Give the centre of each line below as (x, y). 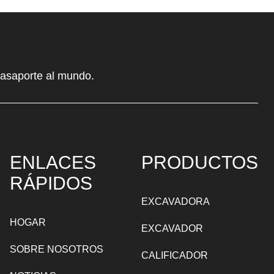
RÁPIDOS (51, 183)
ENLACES (53, 163)
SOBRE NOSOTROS (56, 250)
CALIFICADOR (175, 256)
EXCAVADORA (176, 202)
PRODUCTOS (200, 163)
